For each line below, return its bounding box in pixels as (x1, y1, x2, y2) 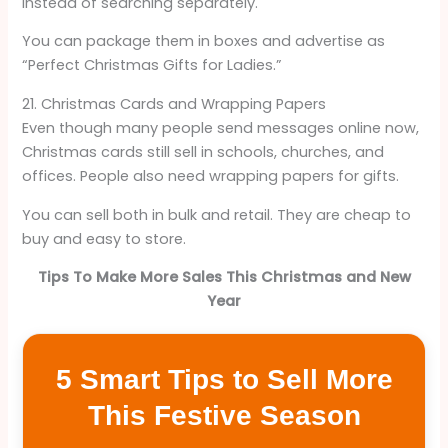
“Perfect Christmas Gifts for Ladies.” (22, 55, 283, 76)
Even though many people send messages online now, (22, 117, 420, 138)
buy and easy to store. (22, 228, 187, 249)
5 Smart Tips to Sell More (55, 364, 393, 396)
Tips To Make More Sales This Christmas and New (37, 267, 411, 288)
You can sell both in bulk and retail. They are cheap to (22, 204, 412, 225)
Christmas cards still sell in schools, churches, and (22, 141, 385, 162)
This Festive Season (87, 400, 361, 432)
